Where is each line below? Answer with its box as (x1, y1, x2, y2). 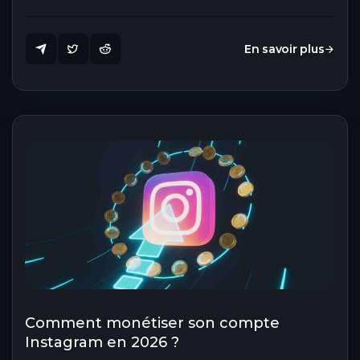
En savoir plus (244, 42, 325, 57)
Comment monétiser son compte (25, 314, 280, 333)
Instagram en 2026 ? (25, 333, 179, 352)
